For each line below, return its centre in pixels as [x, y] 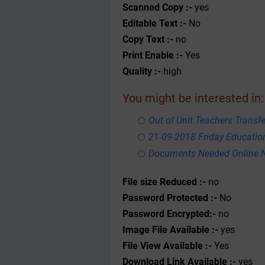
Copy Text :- [148, 39]
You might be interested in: [193, 98]
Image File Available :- [172, 230]
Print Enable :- [153, 55]
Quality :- [142, 71]
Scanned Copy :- [157, 7]
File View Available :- [168, 246]
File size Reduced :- [164, 182]
